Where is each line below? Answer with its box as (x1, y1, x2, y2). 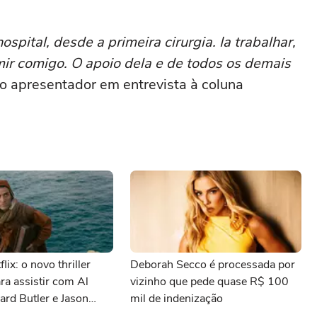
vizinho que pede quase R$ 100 (130, 274, 289, 289)
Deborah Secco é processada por (130, 257, 295, 272)
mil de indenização (130, 291, 223, 306)
